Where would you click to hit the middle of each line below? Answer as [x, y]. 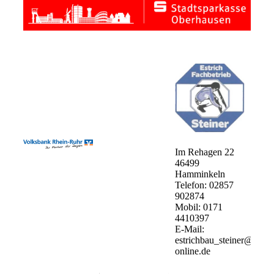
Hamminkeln [200, 174]
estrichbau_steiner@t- [217, 240]
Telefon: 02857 [204, 185]
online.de [192, 251]
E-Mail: [189, 229]
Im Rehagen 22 [204, 152]
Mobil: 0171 [198, 207]
